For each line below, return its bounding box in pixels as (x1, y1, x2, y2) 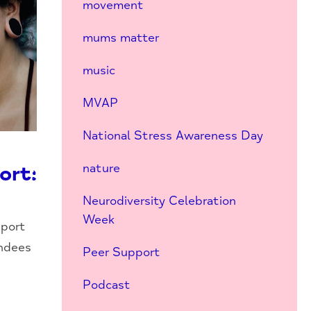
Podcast (82, 277, 131, 292)
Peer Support (82, 244, 160, 260)
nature (82, 160, 120, 176)
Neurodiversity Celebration (82, 193, 236, 208)
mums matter (82, 30, 159, 45)
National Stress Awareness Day (82, 128, 263, 143)
